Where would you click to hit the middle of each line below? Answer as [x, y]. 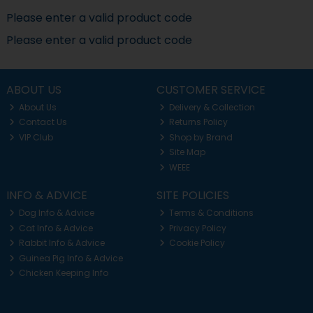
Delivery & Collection [211, 107]
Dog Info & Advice [56, 213]
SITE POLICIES [192, 196]
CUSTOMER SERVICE [211, 89]
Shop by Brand [200, 137]
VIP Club [35, 137]
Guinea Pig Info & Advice [70, 258]
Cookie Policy [196, 243]
